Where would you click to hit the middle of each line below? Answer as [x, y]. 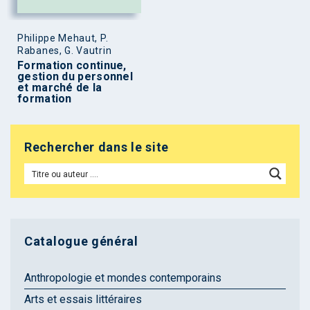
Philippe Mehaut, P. [63, 38]
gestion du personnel [75, 76]
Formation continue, [72, 65]
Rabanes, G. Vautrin [65, 50]
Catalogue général [81, 241]
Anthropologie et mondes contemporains [123, 277]
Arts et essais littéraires [83, 299]
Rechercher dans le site [97, 147]
